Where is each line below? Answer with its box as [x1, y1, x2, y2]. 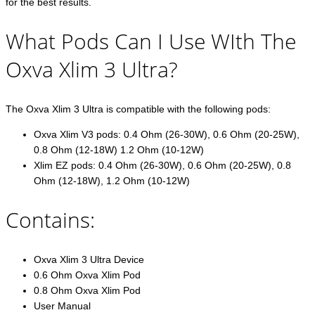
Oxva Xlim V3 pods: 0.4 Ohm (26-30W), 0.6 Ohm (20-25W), [34, 129, 300, 140]
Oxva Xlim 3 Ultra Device [34, 253, 144, 265]
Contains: [6, 205, 95, 234]
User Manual [34, 300, 91, 311]
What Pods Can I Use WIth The [6, 27, 296, 56]
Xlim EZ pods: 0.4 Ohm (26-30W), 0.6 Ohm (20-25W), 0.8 [34, 160, 291, 171]
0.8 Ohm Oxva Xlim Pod [34, 284, 141, 296]
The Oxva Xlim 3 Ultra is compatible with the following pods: [6, 103, 271, 115]
